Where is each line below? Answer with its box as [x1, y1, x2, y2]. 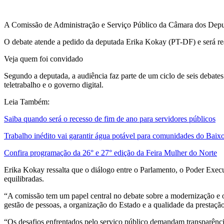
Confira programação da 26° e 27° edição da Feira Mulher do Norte [4, 148, 217, 157]
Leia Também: [4, 97, 49, 106]
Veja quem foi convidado [4, 54, 85, 63]
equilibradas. [4, 174, 44, 183]
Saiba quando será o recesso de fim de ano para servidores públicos [4, 114, 215, 123]
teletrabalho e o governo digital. [4, 80, 103, 89]
